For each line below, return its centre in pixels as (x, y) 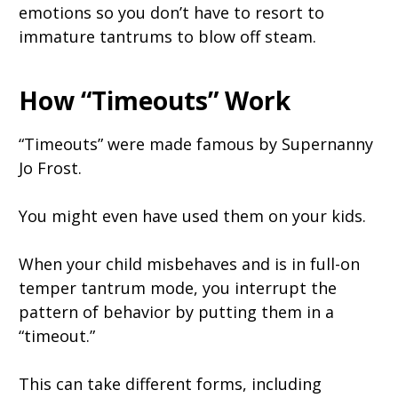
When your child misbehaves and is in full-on (189, 264)
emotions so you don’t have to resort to (171, 12)
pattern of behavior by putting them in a (176, 312)
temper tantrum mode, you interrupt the (178, 288)
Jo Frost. (50, 168)
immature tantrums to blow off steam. (170, 36)
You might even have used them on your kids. (192, 216)
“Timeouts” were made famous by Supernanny (196, 144)
